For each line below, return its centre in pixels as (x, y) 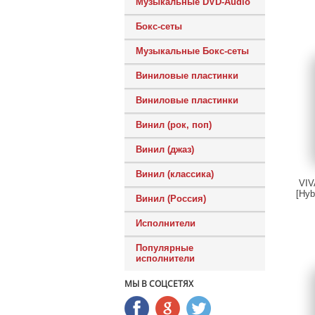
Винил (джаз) (165, 149)
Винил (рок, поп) (174, 125)
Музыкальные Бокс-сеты (192, 51)
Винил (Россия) (171, 199)
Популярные (165, 248)
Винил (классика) (175, 174)
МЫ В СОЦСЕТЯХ (159, 284)
